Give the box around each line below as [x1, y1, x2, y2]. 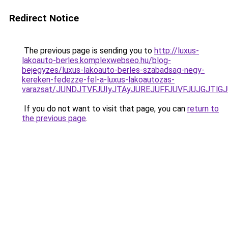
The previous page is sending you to [22, 46, 154, 55]
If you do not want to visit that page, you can [22, 104, 187, 113]
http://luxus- [154, 46, 199, 55]
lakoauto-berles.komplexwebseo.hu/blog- [22, 55, 171, 65]
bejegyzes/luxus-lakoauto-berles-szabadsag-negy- [22, 65, 205, 75]
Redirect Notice [9, 12, 79, 24]
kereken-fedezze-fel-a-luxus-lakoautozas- [22, 75, 175, 84]
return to [187, 104, 219, 113]
